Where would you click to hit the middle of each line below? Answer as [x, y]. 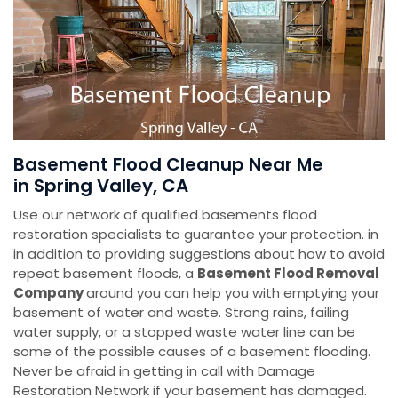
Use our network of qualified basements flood [165, 215]
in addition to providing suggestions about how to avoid [199, 254]
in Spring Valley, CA [101, 186]
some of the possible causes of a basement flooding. [192, 352]
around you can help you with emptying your [233, 293]
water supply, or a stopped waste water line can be [184, 332]
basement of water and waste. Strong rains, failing [181, 313]
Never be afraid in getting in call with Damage [164, 371]
